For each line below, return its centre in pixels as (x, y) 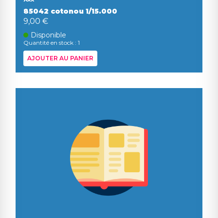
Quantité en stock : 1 (52, 43)
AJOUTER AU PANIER (60, 58)
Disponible (49, 35)
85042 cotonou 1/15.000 (70, 11)
